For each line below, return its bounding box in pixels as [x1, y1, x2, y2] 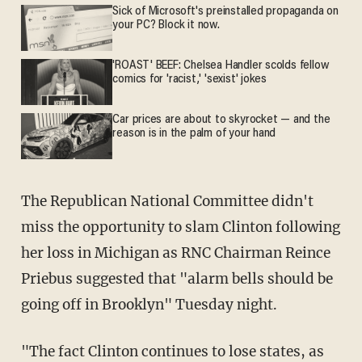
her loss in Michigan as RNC [20, 244, 214, 263]
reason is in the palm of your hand [112, 128, 276, 141]
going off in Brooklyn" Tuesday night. [20, 296, 280, 314]
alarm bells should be [187, 270, 333, 288]
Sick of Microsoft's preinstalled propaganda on [112, 5, 339, 18]
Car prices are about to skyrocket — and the [112, 114, 330, 127]
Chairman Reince [213, 244, 330, 263]
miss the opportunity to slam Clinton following [20, 218, 340, 237]
